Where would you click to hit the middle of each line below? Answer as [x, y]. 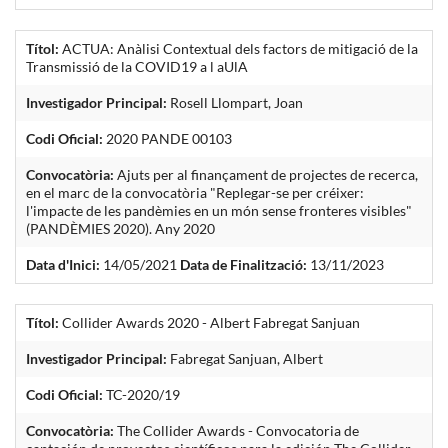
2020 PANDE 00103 [167, 138]
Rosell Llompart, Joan [235, 102]
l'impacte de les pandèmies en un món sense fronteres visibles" [219, 210]
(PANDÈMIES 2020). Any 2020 [120, 228]
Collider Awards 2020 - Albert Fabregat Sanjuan [209, 322]
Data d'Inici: [63, 264]
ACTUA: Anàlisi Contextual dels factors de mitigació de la [238, 48]
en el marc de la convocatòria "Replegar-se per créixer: [195, 192]
